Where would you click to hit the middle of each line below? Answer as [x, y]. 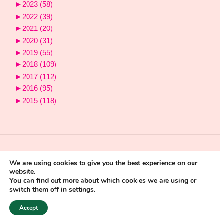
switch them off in [39, 189]
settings [81, 189]
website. [22, 172]
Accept [28, 208]
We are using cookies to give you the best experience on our [103, 163]
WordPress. [138, 198]
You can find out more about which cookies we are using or [103, 180]
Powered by [82, 198]
